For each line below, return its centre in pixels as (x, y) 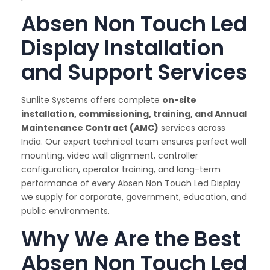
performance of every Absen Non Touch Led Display (131, 184)
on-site (179, 100)
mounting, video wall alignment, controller (110, 156)
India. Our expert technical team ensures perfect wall (134, 142)
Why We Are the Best (131, 239)
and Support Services (134, 72)
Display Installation (123, 48)
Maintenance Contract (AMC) (90, 128)
